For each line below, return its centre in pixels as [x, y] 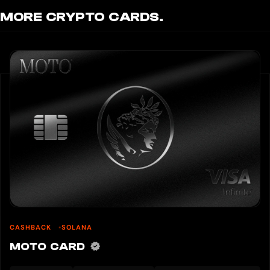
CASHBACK [32, 227]
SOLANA [77, 227]
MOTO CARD [49, 246]
